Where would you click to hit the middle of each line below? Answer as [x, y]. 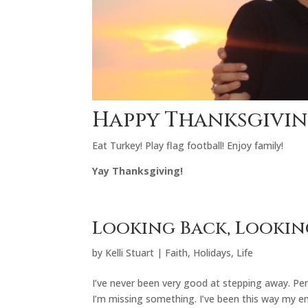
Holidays [212, 252]
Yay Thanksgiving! [138, 170]
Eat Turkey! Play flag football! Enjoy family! [188, 145]
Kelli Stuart [130, 252]
